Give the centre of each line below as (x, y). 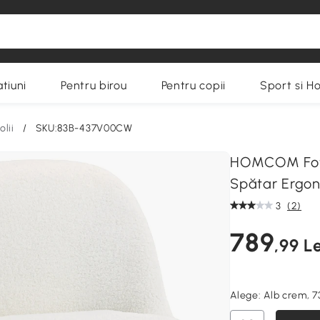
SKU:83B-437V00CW (84, 128)
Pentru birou (94, 85)
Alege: (247, 295)
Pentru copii (193, 85)
